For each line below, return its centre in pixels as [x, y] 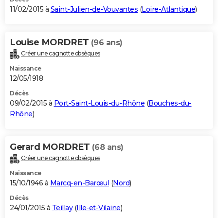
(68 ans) [108, 147]
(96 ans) [107, 42]
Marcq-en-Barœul [79, 183]
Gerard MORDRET [51, 147]
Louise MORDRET [50, 42]
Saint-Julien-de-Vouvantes [94, 9]
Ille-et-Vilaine [99, 208]
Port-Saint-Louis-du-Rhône [99, 103]
